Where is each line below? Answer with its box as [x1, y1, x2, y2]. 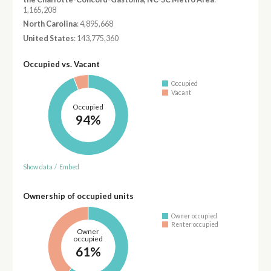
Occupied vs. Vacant [22, 59, 100, 69]
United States [22, 33, 74, 43]
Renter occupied [171, 221, 219, 229]
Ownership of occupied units [22, 191, 134, 201]
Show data [22, 163, 53, 171]
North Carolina [22, 19, 77, 29]
